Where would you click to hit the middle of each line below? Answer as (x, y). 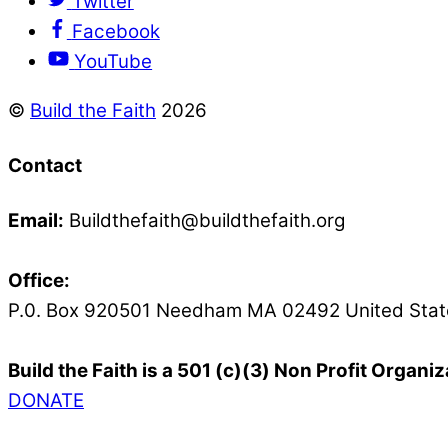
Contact (45, 165)
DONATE (46, 400)
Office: (39, 280)
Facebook (115, 32)
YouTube (113, 62)
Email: (36, 220)
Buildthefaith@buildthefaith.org (204, 220)
